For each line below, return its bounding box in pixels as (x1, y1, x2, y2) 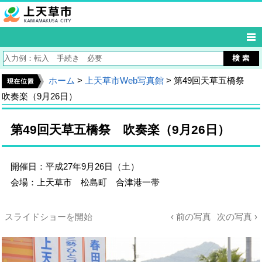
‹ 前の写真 (171, 212, 211, 222)
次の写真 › (217, 212, 257, 222)
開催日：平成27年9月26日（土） (11, 161, 139, 171)
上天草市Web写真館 (85, 75, 164, 85)
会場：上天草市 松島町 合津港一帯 (11, 177, 160, 187)
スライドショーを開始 (5, 212, 92, 222)
